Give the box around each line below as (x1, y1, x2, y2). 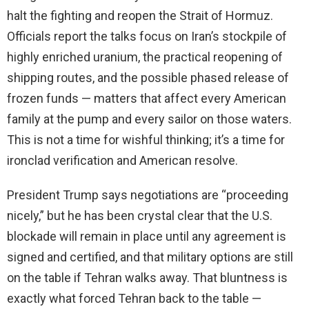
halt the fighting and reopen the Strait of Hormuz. (7, 8, 273, 23)
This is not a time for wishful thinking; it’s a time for (7, 132, 285, 148)
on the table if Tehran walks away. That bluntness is (7, 270, 288, 286)
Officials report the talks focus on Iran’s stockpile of (7, 29, 287, 44)
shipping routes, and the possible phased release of (7, 70, 289, 86)
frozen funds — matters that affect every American (7, 91, 286, 106)
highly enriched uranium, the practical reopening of (7, 50, 283, 65)
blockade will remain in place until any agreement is (7, 229, 286, 244)
